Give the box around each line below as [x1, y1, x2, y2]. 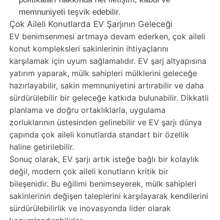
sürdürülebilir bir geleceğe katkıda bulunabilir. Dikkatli [9, 92, 209, 103]
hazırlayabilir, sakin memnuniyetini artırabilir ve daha [9, 80, 204, 90]
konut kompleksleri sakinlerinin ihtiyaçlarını [9, 43, 168, 54]
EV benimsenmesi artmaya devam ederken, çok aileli [9, 31, 205, 41]
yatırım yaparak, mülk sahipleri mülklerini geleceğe [9, 68, 197, 78]
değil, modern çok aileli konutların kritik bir [9, 166, 168, 176]
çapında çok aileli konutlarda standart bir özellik [9, 129, 189, 139]
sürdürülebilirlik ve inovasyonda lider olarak [9, 203, 171, 213]
